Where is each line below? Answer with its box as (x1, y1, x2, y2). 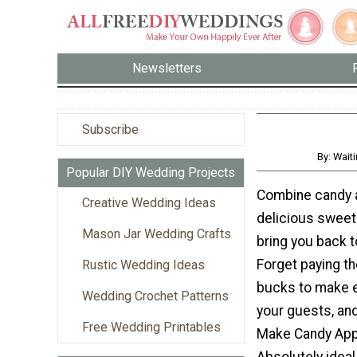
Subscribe (82, 121, 139, 137)
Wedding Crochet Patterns (82, 288, 229, 304)
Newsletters (132, 61, 202, 76)
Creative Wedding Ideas (82, 194, 216, 210)
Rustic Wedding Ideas (82, 257, 205, 273)
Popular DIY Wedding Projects (66, 164, 235, 180)
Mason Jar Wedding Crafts (82, 226, 231, 241)
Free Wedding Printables (82, 319, 221, 335)
